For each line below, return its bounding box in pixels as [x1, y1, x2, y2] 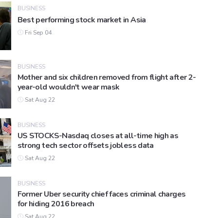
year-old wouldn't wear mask [17, 82, 120, 93]
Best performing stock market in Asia [17, 15, 146, 26]
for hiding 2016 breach [17, 199, 94, 210]
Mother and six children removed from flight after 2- [17, 72, 196, 83]
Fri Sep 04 [23, 29, 52, 37]
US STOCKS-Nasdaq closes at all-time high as [17, 130, 179, 142]
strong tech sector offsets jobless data [17, 140, 154, 151]
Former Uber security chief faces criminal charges [17, 189, 186, 200]
